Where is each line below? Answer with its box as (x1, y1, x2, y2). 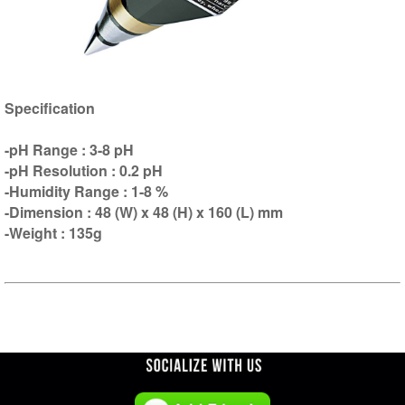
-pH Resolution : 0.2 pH (4, 160, 163, 182)
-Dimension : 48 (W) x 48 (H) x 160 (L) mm (4, 202, 283, 223)
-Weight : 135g (4, 222, 102, 244)
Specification (4, 98, 95, 119)
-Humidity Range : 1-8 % (4, 181, 168, 202)
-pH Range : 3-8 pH (4, 139, 134, 161)
